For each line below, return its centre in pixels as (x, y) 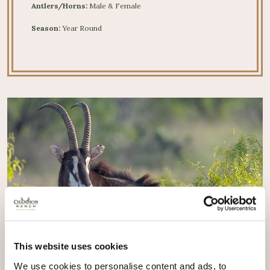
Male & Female (115, 6)
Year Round (82, 28)
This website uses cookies (71, 246)
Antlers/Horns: (59, 6)
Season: (46, 28)
